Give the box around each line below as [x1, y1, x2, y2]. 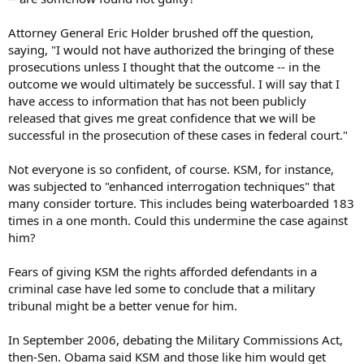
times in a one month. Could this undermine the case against [8, 212, 348, 228]
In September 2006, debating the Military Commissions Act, [8, 331, 343, 348]
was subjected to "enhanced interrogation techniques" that [8, 178, 335, 194]
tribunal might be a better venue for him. [8, 297, 237, 314]
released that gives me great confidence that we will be [8, 110, 315, 126]
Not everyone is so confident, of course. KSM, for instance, [8, 161, 334, 177]
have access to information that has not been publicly [8, 93, 306, 109]
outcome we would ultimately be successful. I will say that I [8, 76, 340, 92]
